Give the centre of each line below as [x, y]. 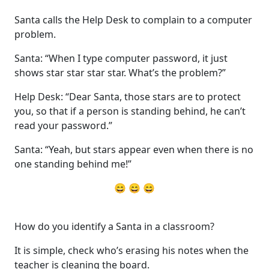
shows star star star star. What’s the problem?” [120, 72]
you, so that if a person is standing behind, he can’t [130, 111]
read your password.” [63, 125]
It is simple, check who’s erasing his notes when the [131, 250]
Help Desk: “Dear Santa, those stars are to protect [128, 96]
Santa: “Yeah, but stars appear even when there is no [134, 149]
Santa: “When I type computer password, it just [121, 58]
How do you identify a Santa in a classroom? [114, 226]
